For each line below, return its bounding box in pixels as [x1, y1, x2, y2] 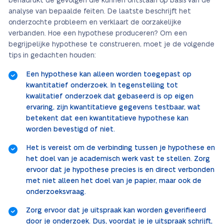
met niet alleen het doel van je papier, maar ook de [26, 177, 201, 185]
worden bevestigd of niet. [26, 126, 115, 133]
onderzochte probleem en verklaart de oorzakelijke [8, 19, 181, 26]
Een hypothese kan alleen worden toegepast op [26, 71, 191, 78]
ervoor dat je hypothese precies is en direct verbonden [26, 166, 214, 174]
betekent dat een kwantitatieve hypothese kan [26, 115, 188, 122]
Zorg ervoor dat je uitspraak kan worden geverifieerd [26, 207, 206, 214]
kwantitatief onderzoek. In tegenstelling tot [26, 82, 178, 89]
